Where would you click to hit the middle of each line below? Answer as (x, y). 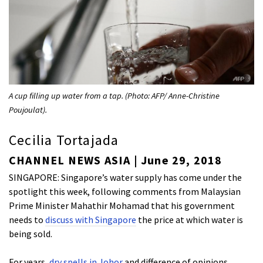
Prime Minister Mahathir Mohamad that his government (122, 206)
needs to (27, 220)
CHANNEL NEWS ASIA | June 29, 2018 (116, 160)
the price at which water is (190, 220)
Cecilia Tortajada (64, 140)
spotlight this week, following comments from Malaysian (125, 192)
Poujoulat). (28, 109)
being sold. (31, 234)
